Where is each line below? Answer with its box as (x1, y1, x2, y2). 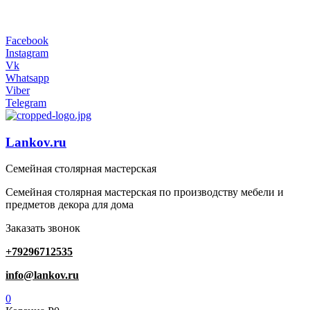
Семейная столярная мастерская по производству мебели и (6, 186, 284, 199)
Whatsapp (6, 72, 49, 84)
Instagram (6, 47, 48, 59)
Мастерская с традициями (6, 11, 128, 23)
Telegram (6, 97, 46, 109)
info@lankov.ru (6, 269, 79, 282)
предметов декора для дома (6, 199, 134, 211)
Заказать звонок (6, 222, 80, 235)
